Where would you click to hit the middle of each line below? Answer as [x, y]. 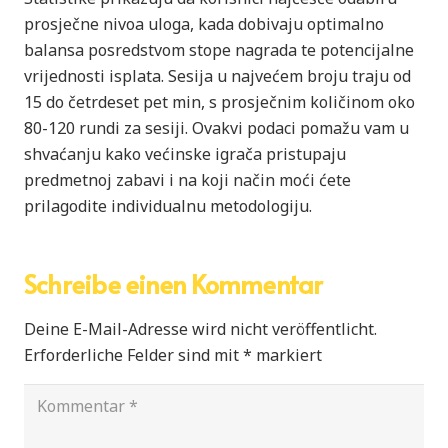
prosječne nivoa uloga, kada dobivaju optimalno [204, 23]
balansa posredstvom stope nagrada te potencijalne [219, 49]
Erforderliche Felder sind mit [133, 354]
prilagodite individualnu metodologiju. [168, 205]
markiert [287, 354]
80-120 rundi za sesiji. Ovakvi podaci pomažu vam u [216, 127]
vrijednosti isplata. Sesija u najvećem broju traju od [217, 75]
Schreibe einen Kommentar [176, 283]
